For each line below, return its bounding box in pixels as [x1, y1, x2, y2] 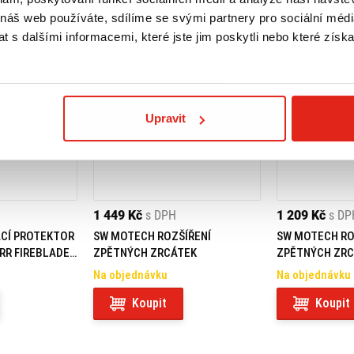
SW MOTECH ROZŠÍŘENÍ [93, 229, 211, 243]
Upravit [145, 111, 186, 126]
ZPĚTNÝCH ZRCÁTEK [93, 246, 197, 260]
